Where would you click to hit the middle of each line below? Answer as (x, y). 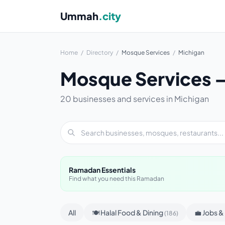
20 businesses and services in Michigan (135, 99)
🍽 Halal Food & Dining (128, 212)
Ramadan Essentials (102, 170)
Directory (100, 52)
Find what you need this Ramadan (117, 179)
